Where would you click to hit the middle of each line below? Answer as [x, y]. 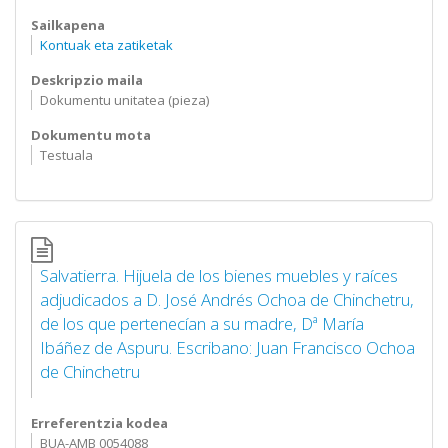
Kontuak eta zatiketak [106, 45]
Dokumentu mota [91, 135]
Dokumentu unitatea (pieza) [124, 100]
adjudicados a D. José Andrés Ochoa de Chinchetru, [226, 299]
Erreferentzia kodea [99, 423]
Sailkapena [68, 25]
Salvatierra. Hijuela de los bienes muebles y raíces [218, 275]
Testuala [66, 155]
